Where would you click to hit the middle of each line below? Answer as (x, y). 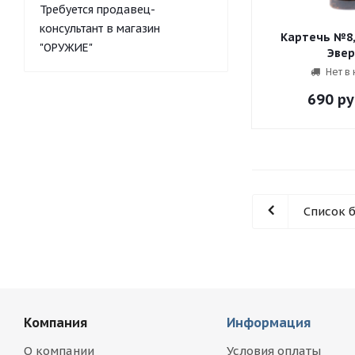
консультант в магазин (100, 29)
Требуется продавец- (97, 10)
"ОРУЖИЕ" (66, 48)
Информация (268, 323)
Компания (55, 323)
